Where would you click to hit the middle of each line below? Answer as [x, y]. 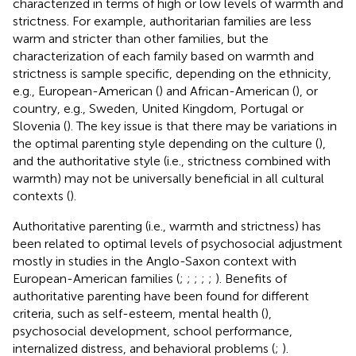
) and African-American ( [227, 91]
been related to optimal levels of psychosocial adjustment [178, 243]
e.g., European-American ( [86, 91]
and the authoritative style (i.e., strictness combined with [172, 161]
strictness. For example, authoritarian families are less [162, 21]
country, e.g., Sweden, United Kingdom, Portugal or [158, 108]
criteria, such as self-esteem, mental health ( [139, 313]
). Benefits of [251, 278]
